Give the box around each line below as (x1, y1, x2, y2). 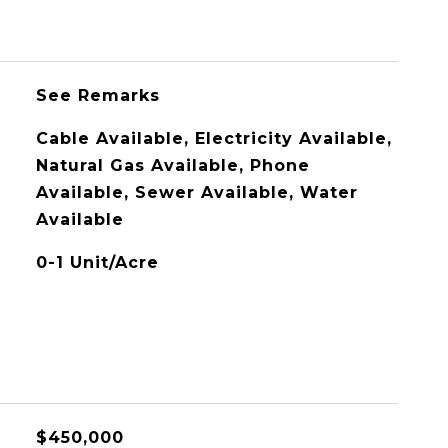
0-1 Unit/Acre (35, 253, 159, 272)
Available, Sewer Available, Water (35, 183, 358, 202)
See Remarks (35, 86, 160, 105)
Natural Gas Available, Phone (35, 156, 310, 175)
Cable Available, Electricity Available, (35, 129, 392, 148)
